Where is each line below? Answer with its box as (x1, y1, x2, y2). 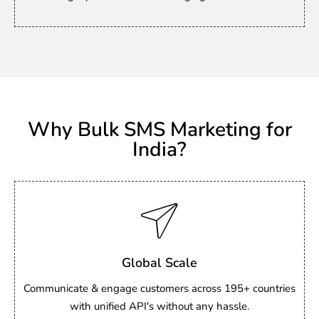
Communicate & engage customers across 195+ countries (23, 281, 296, 296)
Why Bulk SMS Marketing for (27, 116, 292, 143)
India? (132, 136, 187, 163)
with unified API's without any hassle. (70, 299, 249, 313)
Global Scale (122, 253, 197, 271)
